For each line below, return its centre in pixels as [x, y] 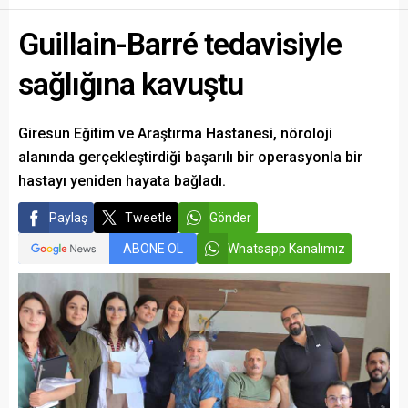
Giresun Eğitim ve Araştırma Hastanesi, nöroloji [175, 133]
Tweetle [148, 217]
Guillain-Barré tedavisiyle [180, 43]
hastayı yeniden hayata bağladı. [122, 180]
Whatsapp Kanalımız [286, 248]
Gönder [230, 217]
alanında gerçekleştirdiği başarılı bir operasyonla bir [190, 157]
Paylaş [68, 217]
